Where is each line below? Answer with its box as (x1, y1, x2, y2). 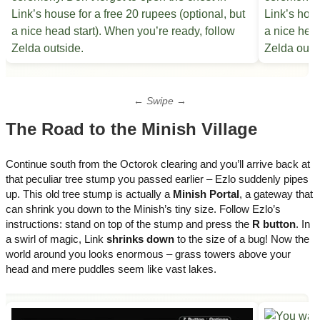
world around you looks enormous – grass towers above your (6, 248, 291, 261)
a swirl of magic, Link (6, 233, 106, 246)
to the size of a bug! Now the (174, 233, 309, 246)
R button (252, 218, 296, 231)
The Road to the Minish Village (6, 119, 257, 139)
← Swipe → (134, 95, 186, 106)
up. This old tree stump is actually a (6, 188, 173, 201)
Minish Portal (173, 188, 239, 201)
